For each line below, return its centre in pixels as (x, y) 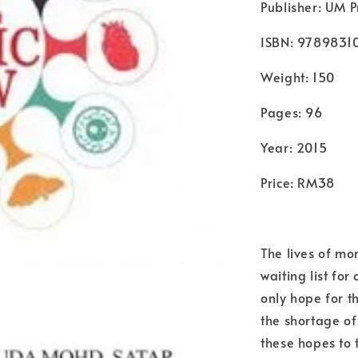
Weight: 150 (298, 76)
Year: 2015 (294, 147)
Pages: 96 (292, 111)
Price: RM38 (298, 182)
